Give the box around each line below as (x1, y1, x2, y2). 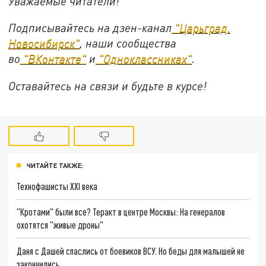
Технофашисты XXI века (17, 180, 98, 192)
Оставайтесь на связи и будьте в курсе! (8, 79, 207, 93)
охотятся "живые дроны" (17, 219, 104, 231)
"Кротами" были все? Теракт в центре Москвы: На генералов (17, 206, 226, 218)
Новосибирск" (8, 36, 80, 50)
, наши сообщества (80, 36, 177, 50)
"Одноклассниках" (96, 52, 192, 66)
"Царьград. (172, 21, 231, 35)
